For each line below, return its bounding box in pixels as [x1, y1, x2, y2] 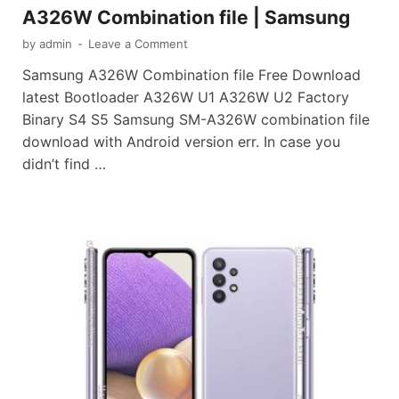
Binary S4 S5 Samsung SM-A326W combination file [22, 110, 370, 128]
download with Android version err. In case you [22, 132, 340, 151]
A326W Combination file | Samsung [22, 5, 350, 28]
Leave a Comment [88, 36, 188, 51]
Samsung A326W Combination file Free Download [22, 65, 361, 84]
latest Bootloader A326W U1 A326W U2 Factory [22, 87, 349, 106]
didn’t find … [22, 154, 106, 173]
